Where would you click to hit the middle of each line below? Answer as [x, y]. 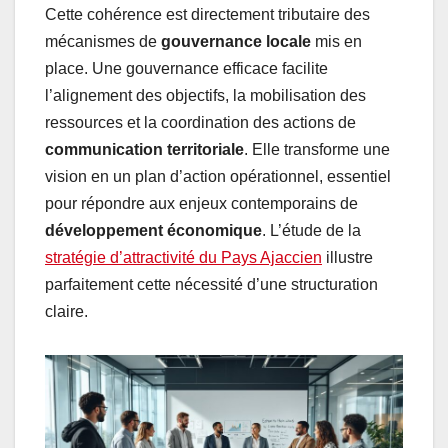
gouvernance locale [236, 42]
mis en [336, 42]
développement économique [153, 231]
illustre [347, 258]
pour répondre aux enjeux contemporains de [201, 204]
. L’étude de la [311, 231]
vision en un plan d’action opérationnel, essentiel [218, 177]
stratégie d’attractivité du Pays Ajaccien [183, 258]
